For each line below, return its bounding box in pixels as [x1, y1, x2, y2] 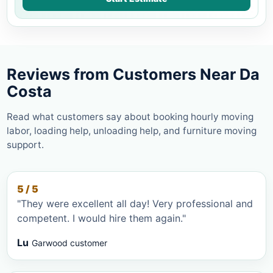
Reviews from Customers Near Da [7, 65, 260, 83]
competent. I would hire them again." [17, 211, 186, 224]
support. [7, 138, 44, 151]
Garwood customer [32, 237, 107, 248]
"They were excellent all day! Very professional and [17, 197, 152, 210]
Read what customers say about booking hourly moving [7, 110, 253, 122]
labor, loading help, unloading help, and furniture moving [7, 124, 257, 136]
